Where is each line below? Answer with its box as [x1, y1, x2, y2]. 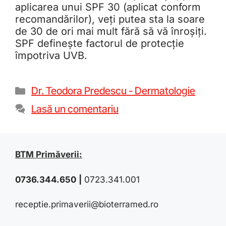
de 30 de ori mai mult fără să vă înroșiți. [15, 25, 207, 38]
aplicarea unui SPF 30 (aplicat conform [15, 1, 201, 14]
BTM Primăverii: [15, 149, 82, 160]
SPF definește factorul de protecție [15, 37, 184, 50]
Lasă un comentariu [31, 103, 119, 116]
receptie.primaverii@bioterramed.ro [15, 199, 158, 210]
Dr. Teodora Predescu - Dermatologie [31, 85, 195, 97]
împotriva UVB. [15, 49, 87, 62]
